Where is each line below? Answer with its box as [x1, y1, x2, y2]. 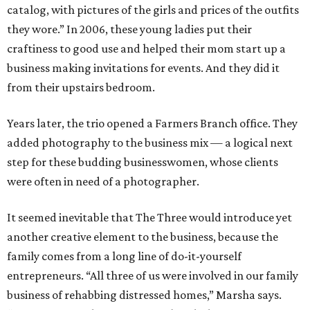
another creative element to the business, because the [7, 230, 278, 244]
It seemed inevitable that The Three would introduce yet [7, 210, 292, 224]
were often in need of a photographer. [7, 174, 199, 188]
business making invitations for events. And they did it [7, 61, 280, 75]
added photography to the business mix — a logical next [7, 136, 293, 149]
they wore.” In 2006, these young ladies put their [7, 22, 252, 36]
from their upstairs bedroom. [7, 80, 155, 94]
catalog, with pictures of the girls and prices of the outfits [7, 3, 299, 17]
